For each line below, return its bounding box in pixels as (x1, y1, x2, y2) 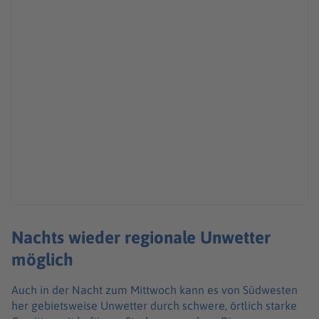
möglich (11, 249, 73, 270)
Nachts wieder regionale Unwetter (11, 227, 271, 248)
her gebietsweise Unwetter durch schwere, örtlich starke (11, 299, 297, 313)
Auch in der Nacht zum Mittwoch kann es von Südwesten (11, 283, 298, 297)
